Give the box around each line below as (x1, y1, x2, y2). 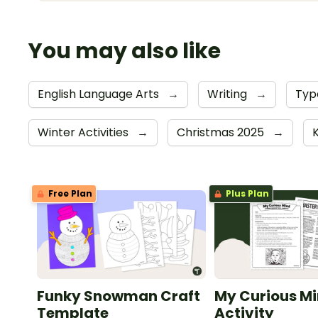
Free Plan (46, 187, 92, 200)
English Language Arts (38, 86, 162, 103)
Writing (207, 86, 250, 103)
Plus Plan (224, 187, 270, 200)
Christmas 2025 (177, 124, 267, 141)
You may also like (28, 36, 221, 67)
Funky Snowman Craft (37, 286, 200, 307)
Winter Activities (38, 124, 131, 141)
